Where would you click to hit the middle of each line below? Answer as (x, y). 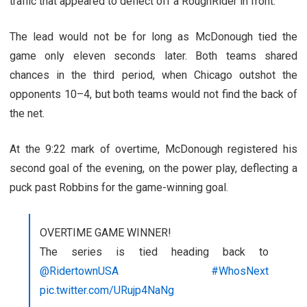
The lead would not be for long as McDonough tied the (153, 36)
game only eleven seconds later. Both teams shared (153, 56)
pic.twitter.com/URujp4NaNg (107, 290)
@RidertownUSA (79, 271)
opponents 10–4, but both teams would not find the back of (153, 94)
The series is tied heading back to (154, 251)
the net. (27, 113)
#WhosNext (240, 271)
